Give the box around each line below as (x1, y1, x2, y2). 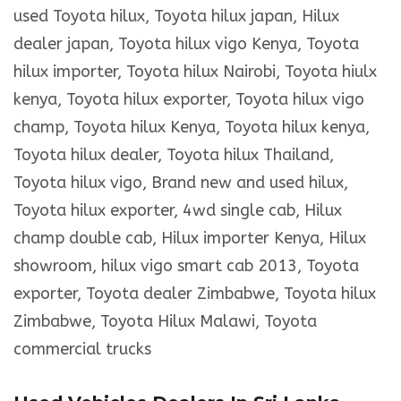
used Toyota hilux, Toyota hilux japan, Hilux (13, 6, 339, 27)
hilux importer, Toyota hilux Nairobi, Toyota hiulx (13, 62, 377, 82)
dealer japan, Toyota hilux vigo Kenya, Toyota (13, 34, 359, 55)
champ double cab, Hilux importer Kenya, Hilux (13, 228, 366, 249)
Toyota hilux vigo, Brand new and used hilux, (13, 173, 348, 193)
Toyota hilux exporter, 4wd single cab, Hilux (13, 200, 342, 221)
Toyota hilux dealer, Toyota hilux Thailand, (13, 145, 334, 166)
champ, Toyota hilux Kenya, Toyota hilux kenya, (13, 117, 370, 138)
